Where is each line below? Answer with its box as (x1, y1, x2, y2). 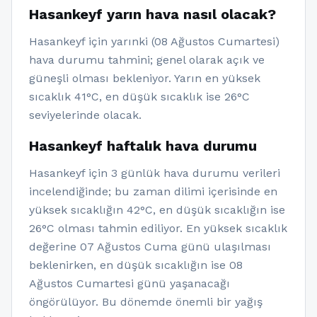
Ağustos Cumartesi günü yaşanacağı (29, 277, 230, 290)
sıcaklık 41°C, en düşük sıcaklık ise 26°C (29, 90, 250, 103)
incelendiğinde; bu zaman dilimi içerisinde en (29, 185, 277, 198)
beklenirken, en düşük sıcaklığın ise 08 (29, 258, 243, 272)
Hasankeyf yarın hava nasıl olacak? (29, 6, 276, 23)
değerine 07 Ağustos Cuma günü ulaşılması (29, 240, 271, 253)
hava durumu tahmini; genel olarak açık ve (29, 53, 265, 67)
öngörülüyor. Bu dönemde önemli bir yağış (29, 295, 263, 309)
